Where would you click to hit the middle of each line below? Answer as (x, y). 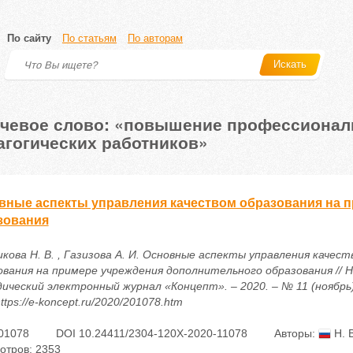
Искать (290, 64)
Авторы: (296, 333)
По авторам (155, 38)
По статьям (89, 38)
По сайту (29, 38)
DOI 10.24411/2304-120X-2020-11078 (151, 333)
